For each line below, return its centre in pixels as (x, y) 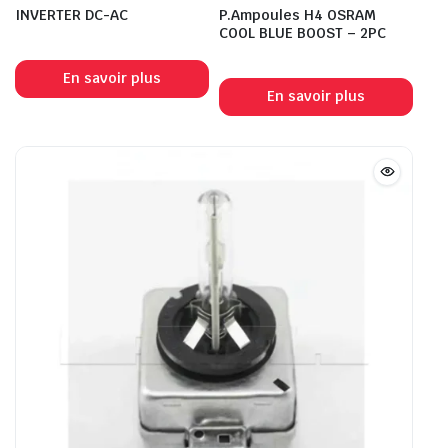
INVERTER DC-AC (71, 14)
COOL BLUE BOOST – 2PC (302, 32)
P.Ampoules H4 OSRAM (297, 14)
